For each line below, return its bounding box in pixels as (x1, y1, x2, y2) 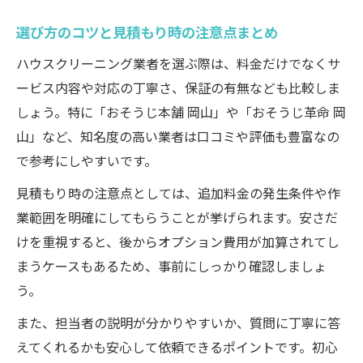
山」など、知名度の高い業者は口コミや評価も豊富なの (16, 126, 340, 146)
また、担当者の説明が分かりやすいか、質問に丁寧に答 (16, 313, 340, 332)
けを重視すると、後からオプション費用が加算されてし (16, 232, 340, 251)
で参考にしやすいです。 (16, 151, 157, 170)
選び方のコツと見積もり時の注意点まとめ (16, 22, 278, 42)
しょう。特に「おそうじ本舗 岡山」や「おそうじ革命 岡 (16, 102, 346, 122)
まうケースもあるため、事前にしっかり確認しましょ (16, 256, 327, 275)
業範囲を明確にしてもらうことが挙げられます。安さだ (16, 207, 338, 227)
